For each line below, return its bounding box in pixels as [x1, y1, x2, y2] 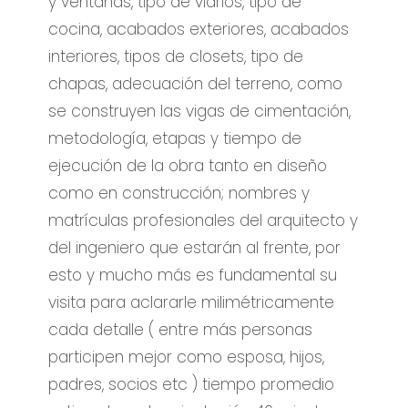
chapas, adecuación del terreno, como [48, 73, 343, 96]
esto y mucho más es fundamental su [48, 264, 338, 287]
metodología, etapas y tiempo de [48, 127, 302, 150]
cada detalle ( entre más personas [48, 319, 313, 342]
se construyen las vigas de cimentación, [48, 100, 352, 123]
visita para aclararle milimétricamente [48, 291, 335, 314]
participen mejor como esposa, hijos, [48, 346, 325, 369]
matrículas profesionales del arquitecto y [48, 209, 359, 232]
